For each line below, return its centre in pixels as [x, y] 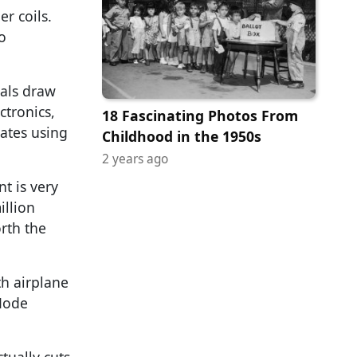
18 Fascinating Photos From [200, 115]
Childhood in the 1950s [182, 136]
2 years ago [135, 159]
